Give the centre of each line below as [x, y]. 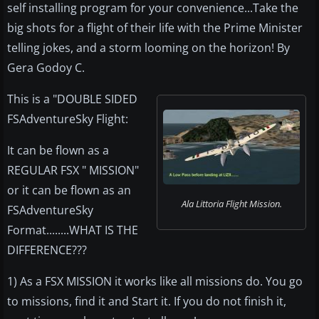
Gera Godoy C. [46, 68]
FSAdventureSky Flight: [68, 119]
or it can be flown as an [69, 190]
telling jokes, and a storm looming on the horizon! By [148, 48]
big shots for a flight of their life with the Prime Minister [155, 28]
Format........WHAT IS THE [73, 230]
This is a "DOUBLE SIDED [72, 99]
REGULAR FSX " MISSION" [73, 171]
